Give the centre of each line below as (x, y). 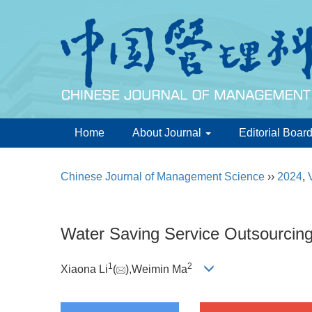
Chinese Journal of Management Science (163, 177)
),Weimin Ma (156, 270)
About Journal (168, 133)
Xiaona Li (84, 270)
